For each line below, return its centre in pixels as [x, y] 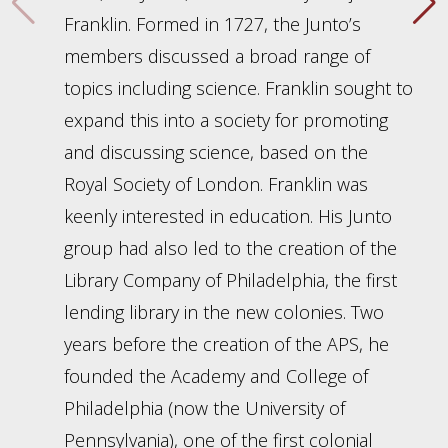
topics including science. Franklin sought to [238, 88]
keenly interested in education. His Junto [228, 216]
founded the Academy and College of [216, 376]
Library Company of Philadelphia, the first [230, 280]
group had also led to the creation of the [230, 248]
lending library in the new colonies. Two [224, 312]
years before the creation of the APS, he [226, 344]
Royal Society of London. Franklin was [216, 184]
